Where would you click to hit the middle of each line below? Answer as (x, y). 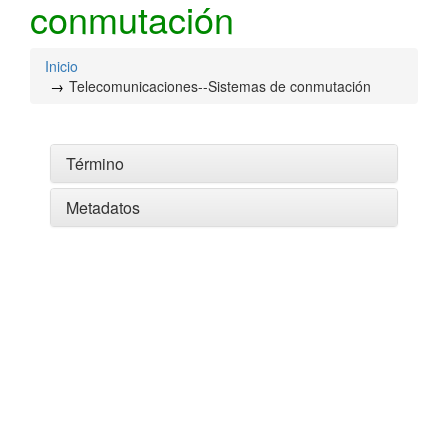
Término (95, 163)
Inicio (61, 66)
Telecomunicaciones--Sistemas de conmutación (220, 86)
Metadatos (103, 207)
